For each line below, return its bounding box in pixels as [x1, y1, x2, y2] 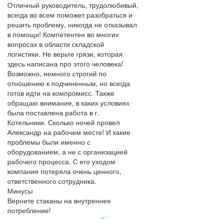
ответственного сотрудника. [7, 176, 96, 186]
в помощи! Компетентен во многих [7, 29, 119, 39]
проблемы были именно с [7, 137, 90, 147]
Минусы [7, 186, 33, 196]
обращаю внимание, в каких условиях [7, 98, 130, 108]
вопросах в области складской [7, 39, 104, 49]
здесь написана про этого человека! [7, 59, 123, 68]
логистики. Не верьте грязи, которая [7, 49, 123, 59]
